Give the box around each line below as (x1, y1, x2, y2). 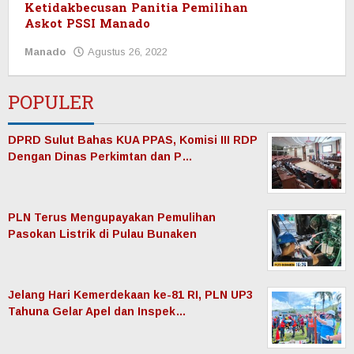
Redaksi (175, 61, 218, 73)
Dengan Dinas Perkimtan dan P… (8, 150, 193, 164)
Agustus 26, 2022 (88, 46, 168, 58)
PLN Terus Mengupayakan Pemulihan (8, 211, 216, 224)
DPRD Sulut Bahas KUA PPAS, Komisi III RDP (8, 134, 258, 147)
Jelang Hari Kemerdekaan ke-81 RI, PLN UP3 (8, 288, 253, 302)
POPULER (8, 86, 94, 121)
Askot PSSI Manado (24, 13, 150, 36)
